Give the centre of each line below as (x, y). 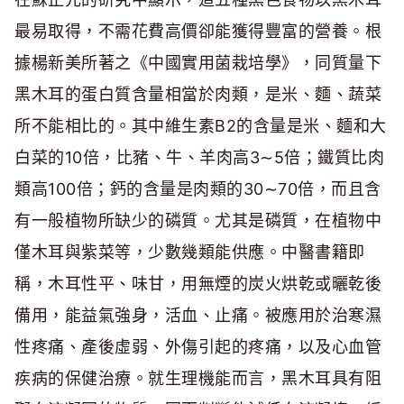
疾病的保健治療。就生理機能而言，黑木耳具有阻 (198, 379)
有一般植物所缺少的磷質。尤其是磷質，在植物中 (198, 221)
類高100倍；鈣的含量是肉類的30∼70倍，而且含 (198, 189)
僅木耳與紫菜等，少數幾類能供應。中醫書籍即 (190, 252)
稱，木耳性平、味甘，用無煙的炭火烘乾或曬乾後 (198, 284)
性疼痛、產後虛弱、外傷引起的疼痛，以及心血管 (198, 347)
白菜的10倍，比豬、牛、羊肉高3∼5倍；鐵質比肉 (199, 158)
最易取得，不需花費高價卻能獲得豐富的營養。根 (198, 32)
